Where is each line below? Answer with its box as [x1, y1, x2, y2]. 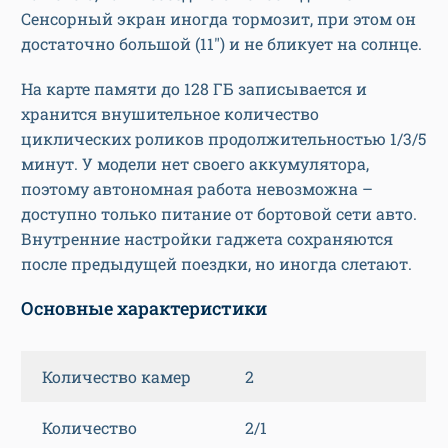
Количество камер [42, 366, 191, 388]
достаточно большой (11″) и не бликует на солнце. [21, 33, 426, 55]
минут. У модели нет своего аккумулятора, [21, 153, 369, 175]
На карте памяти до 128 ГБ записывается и [21, 78, 367, 100]
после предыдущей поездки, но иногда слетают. [21, 253, 416, 275]
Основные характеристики [21, 296, 267, 321]
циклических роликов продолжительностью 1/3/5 [21, 128, 426, 150]
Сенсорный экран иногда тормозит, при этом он [21, 8, 416, 30]
